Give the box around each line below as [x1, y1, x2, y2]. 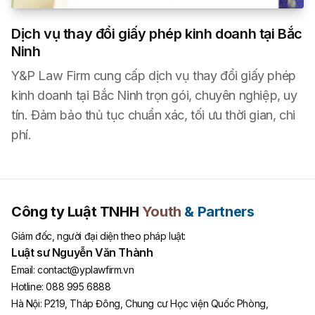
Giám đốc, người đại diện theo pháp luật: [11, 230, 186, 243]
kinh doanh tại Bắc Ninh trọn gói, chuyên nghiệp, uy [11, 88, 297, 103]
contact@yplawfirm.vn [37, 264, 134, 276]
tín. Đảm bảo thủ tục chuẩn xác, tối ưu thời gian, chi [11, 108, 295, 123]
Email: [11, 264, 35, 276]
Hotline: [11, 281, 44, 293]
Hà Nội [11, 297, 40, 310]
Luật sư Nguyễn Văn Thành [11, 245, 153, 260]
